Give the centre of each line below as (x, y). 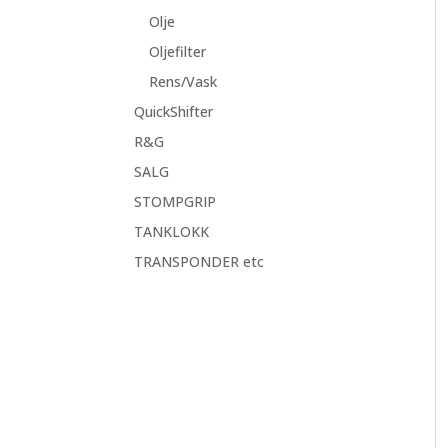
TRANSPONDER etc (199, 261)
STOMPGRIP (175, 201)
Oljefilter (178, 51)
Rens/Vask (183, 81)
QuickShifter (174, 111)
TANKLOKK (172, 231)
